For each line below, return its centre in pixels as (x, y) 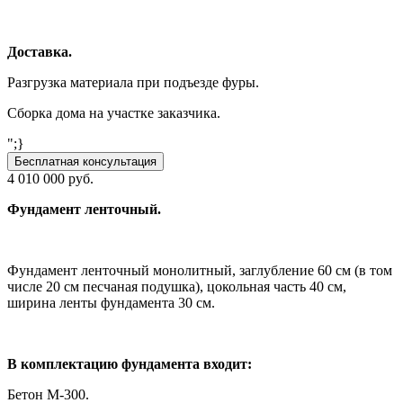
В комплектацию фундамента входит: (130, 364)
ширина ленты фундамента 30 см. (111, 303)
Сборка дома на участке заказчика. (114, 113)
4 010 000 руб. (50, 179)
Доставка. (40, 52)
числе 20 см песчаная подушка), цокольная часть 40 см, (177, 287)
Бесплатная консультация (85, 162)
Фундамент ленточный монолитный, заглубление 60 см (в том (200, 271)
